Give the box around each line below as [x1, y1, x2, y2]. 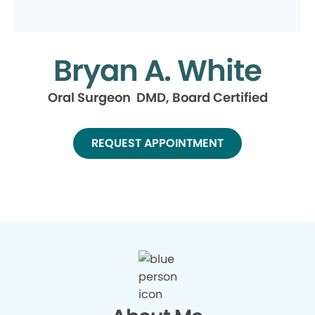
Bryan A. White [53, 50, 262, 91]
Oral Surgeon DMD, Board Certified [47, 89, 268, 106]
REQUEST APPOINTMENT [91, 135, 224, 151]
